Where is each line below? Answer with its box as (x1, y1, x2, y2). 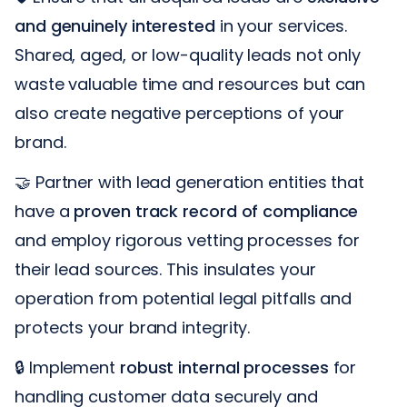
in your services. (214, 14, 348, 37)
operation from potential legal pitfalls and (15, 286, 352, 310)
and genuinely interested (15, 14, 215, 37)
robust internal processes (119, 355, 329, 379)
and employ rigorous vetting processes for (15, 228, 361, 252)
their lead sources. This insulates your (15, 257, 316, 281)
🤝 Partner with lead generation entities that (15, 170, 365, 194)
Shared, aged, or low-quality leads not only (15, 43, 362, 66)
